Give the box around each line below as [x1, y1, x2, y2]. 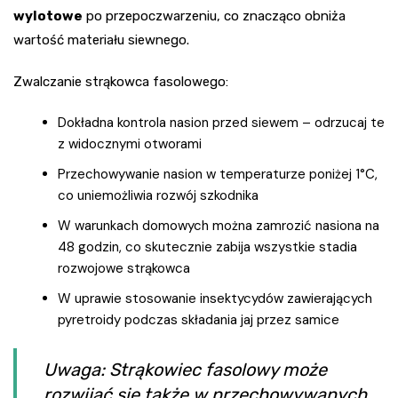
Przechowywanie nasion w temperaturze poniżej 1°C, [58, 165, 378, 184]
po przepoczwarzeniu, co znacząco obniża [83, 8, 346, 25]
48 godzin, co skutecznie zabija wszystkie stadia [58, 238, 357, 257]
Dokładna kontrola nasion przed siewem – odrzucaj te [58, 114, 385, 132]
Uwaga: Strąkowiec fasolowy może [44, 359, 327, 381]
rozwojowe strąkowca [58, 259, 190, 278]
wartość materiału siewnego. [13, 32, 189, 49]
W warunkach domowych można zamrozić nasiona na [58, 217, 379, 235]
